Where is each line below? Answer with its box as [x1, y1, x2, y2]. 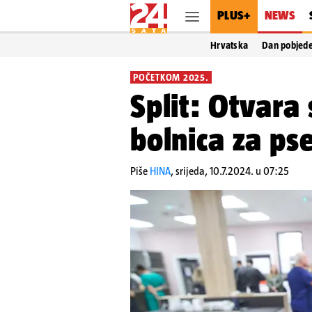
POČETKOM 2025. [133, 72, 209, 83]
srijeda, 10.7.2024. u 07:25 [175, 165, 289, 177]
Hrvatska [210, 40, 249, 51]
